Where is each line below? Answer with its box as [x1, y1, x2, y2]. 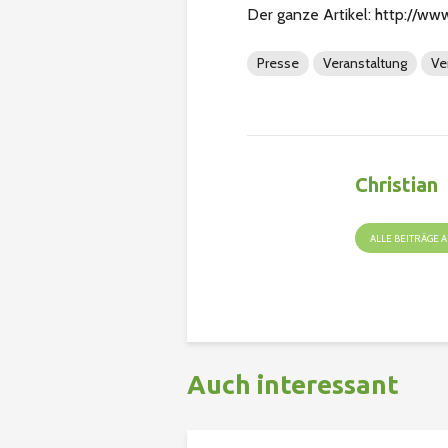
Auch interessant [187, 370, 399, 400]
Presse [257, 54, 299, 73]
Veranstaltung [323, 54, 407, 73]
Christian [355, 173, 439, 197]
